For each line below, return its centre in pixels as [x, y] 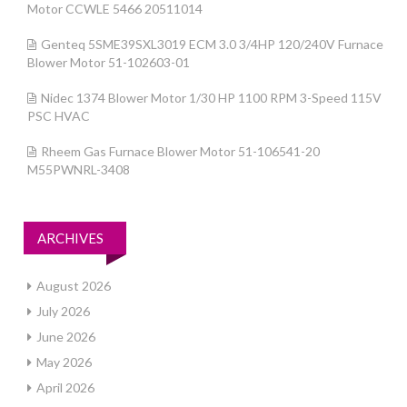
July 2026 [63, 311]
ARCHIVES [70, 238]
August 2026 [74, 286]
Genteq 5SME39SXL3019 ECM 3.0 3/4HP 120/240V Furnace [212, 44]
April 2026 [65, 387]
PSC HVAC [59, 116]
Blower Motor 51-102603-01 [109, 62]
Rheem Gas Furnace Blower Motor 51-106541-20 [180, 151]
